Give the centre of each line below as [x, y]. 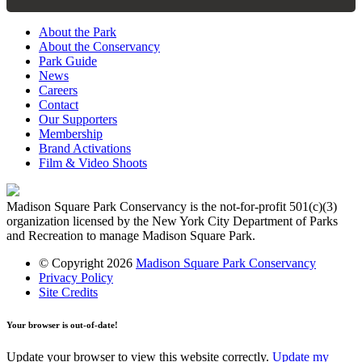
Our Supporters [78, 119]
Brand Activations [85, 148]
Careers [58, 90]
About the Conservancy [99, 46]
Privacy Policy [76, 277]
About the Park [78, 32]
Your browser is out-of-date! [62, 324]
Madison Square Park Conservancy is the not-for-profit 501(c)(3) [172, 206]
